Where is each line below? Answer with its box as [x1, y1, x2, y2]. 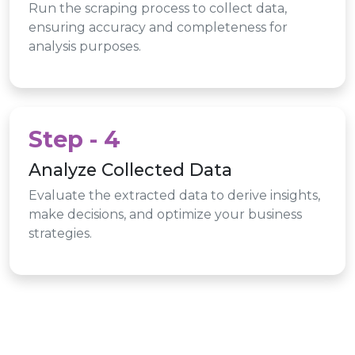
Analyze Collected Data [29, 158, 232, 180]
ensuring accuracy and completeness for [29, 19, 288, 35]
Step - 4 [29, 124, 120, 153]
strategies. [29, 225, 92, 241]
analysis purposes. [29, 38, 141, 54]
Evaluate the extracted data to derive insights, [29, 187, 320, 203]
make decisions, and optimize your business [29, 206, 302, 222]
